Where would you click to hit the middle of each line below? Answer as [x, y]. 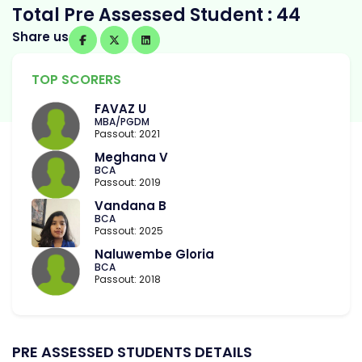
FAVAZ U [120, 109]
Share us [40, 37]
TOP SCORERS [76, 80]
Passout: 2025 [129, 231]
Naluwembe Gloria [154, 255]
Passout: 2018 [128, 280]
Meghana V [131, 158]
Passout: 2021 [127, 134]
